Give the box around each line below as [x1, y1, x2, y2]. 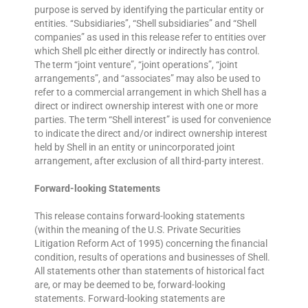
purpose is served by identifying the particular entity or [34, 4, 264, 16]
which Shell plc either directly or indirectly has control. [34, 45, 260, 57]
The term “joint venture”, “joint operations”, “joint [34, 59, 238, 71]
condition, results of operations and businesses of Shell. [34, 252, 270, 263]
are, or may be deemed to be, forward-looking [34, 279, 225, 291]
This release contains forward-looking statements [34, 210, 245, 222]
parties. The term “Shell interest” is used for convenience [34, 114, 271, 126]
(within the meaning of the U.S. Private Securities [34, 224, 241, 236]
